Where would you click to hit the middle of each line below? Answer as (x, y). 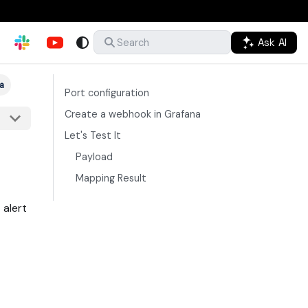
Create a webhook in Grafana (133, 114)
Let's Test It (93, 135)
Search (133, 42)
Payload (94, 157)
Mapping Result (111, 178)
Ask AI (271, 42)
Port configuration (107, 93)
